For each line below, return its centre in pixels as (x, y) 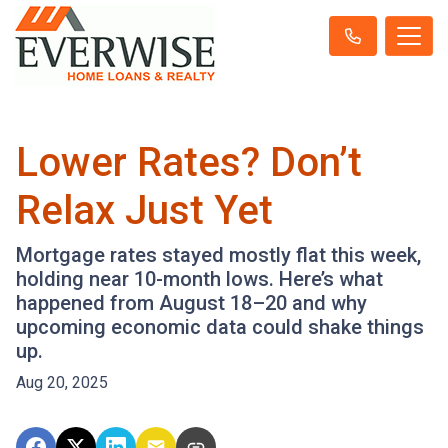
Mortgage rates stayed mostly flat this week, (218, 255)
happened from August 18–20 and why (191, 303)
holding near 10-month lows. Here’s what (199, 279)
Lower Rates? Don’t (189, 162)
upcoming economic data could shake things (220, 327)
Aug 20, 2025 (62, 382)
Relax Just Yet (144, 210)
